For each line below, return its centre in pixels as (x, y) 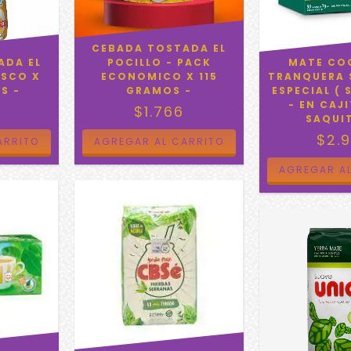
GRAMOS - (159, 91)
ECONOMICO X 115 (159, 77)
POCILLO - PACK (159, 63)
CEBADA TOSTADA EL (159, 49)
